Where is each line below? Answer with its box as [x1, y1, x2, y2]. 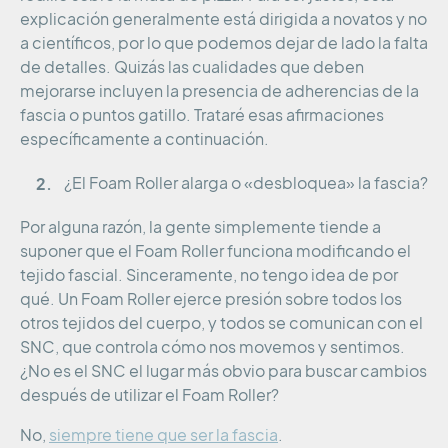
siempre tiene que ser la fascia [49, 426, 278, 445]
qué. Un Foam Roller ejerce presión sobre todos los [20, 290, 402, 309]
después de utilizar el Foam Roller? [20, 386, 279, 405]
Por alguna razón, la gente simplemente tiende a [20, 218, 381, 237]
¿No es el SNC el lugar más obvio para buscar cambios [20, 362, 427, 381]
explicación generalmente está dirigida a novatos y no [20, 10, 427, 29]
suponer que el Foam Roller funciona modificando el [20, 242, 411, 261]
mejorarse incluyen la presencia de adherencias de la [20, 82, 419, 101]
